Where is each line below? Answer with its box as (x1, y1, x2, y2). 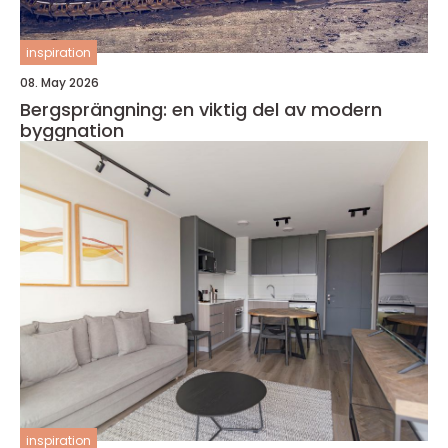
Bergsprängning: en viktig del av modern (20, 97, 382, 122)
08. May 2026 (20, 74, 99, 91)
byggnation (20, 118, 124, 143)
